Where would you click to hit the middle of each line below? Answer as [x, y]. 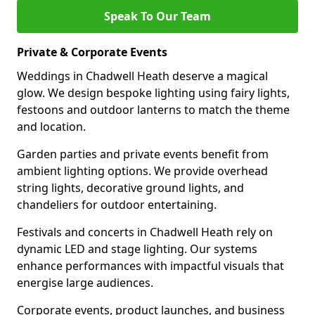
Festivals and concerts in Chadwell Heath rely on [145, 232]
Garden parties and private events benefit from [143, 154]
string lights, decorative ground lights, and [130, 188]
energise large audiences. [85, 283]
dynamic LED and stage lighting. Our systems [137, 249]
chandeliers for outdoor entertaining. [117, 205]
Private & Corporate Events [92, 52]
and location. [51, 127]
